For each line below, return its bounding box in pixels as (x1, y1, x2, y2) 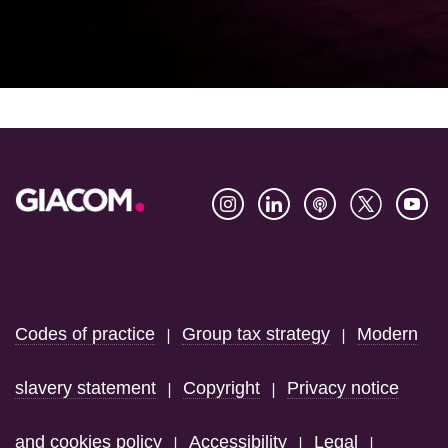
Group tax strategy (182, 323, 330, 344)
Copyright (183, 377, 260, 398)
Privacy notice (287, 377, 399, 398)
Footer (15, 258, 95, 288)
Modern (357, 323, 418, 344)
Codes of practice (15, 323, 155, 344)
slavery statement (15, 377, 156, 398)
